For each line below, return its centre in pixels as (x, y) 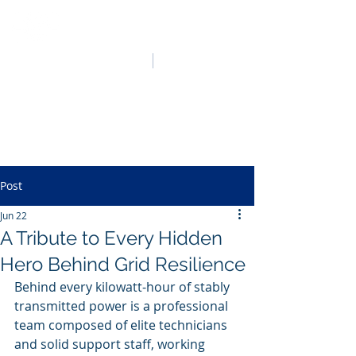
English (182, 58)
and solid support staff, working (111, 344)
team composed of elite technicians (122, 325)
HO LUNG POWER (151, 27)
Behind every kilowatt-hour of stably (124, 287)
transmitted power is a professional (123, 306)
